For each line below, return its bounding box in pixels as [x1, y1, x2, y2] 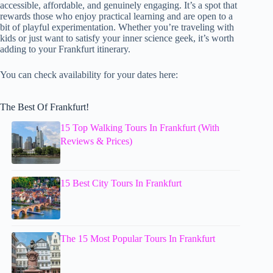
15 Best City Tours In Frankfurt [60, 178, 182, 189]
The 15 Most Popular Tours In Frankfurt [60, 233, 216, 244]
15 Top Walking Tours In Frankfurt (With [60, 122, 220, 133]
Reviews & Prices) [60, 136, 133, 147]
